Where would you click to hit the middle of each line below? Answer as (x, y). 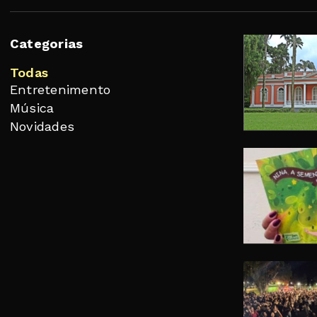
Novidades (42, 126)
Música (32, 108)
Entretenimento (60, 89)
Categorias (47, 43)
